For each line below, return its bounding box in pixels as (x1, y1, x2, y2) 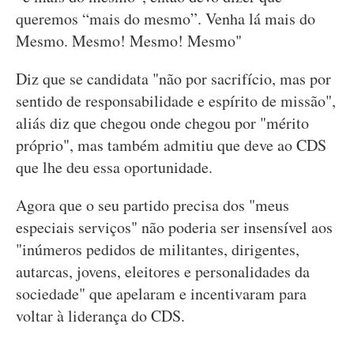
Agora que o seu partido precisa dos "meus (16, 194, 289, 216)
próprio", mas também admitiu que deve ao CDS (16, 134, 326, 156)
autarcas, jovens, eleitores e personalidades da (16, 261, 310, 282)
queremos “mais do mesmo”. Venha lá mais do (16, 8, 315, 29)
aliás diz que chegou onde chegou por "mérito (16, 112, 309, 134)
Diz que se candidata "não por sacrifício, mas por (16, 68, 331, 89)
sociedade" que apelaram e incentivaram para (16, 283, 307, 304)
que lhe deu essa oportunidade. (16, 156, 213, 178)
